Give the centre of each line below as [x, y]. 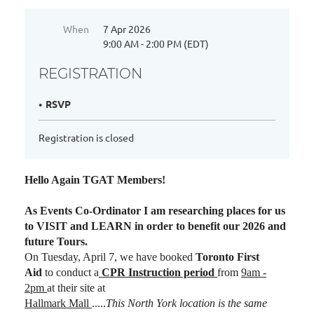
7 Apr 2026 [127, 29]
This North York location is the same [186, 303]
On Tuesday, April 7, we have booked [110, 257]
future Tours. [56, 241]
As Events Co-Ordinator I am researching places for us [155, 211]
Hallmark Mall [58, 303]
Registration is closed [86, 137]
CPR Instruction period [158, 272]
